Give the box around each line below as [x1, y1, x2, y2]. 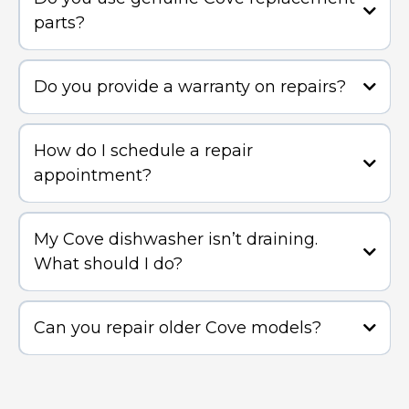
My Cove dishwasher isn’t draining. [33, 228, 318, 249]
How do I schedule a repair [33, 140, 253, 161]
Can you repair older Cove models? [33, 317, 321, 338]
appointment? [33, 164, 152, 185]
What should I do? [33, 253, 183, 274]
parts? [33, 12, 85, 33]
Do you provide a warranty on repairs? [33, 76, 346, 97]
